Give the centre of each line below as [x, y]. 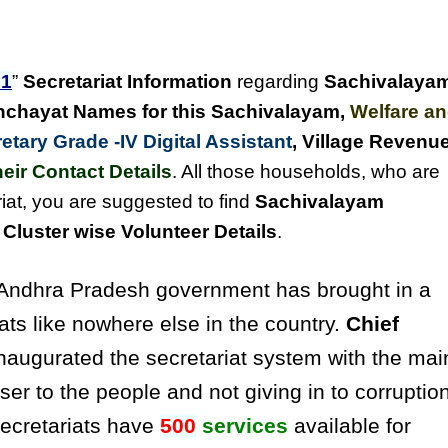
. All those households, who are [306, 171]
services [245, 426]
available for [349, 426]
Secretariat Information [127, 81]
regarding [278, 81]
